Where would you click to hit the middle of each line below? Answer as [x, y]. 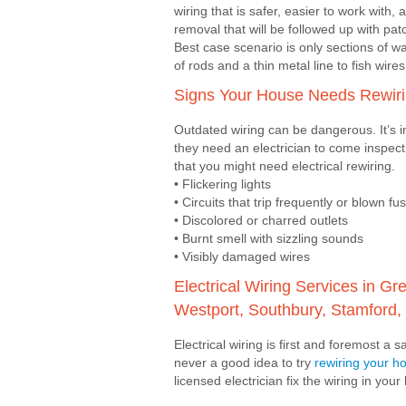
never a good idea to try [244, 362]
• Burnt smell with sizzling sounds [269, 238]
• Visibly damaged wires [242, 256]
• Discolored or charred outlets [261, 220]
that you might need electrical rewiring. [285, 166]
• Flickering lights [222, 184]
